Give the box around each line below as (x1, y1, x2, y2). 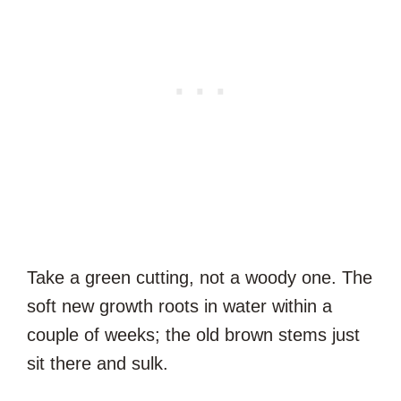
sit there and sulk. (27, 353, 168, 373)
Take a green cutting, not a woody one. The (27, 267, 372, 287)
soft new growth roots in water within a (27, 295, 332, 316)
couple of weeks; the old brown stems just (27, 324, 360, 345)
